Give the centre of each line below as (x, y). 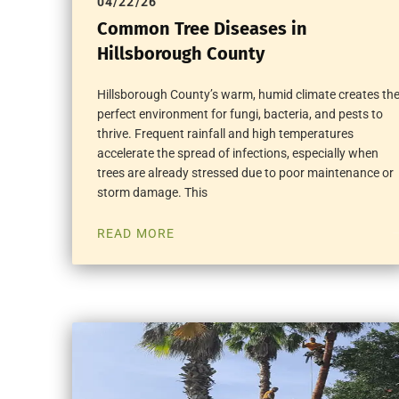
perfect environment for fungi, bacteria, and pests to (240, 114)
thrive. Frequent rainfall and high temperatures (225, 133)
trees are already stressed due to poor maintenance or (245, 172)
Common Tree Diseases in (202, 28)
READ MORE (136, 233)
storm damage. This (152, 192)
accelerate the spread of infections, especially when (237, 153)
